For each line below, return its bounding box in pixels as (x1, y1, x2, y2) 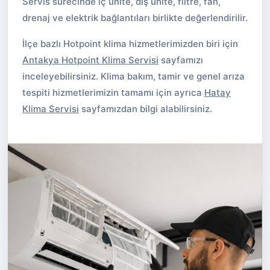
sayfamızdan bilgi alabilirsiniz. (79, 103, 212, 115)
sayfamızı (159, 54, 203, 66)
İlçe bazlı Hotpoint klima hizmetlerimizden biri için (22, 38, 238, 49)
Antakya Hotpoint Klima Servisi (22, 54, 159, 66)
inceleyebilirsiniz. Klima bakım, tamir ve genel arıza (22, 71, 245, 82)
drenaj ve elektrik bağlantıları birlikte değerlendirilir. (22, 12, 248, 24)
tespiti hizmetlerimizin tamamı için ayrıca (22, 87, 204, 98)
